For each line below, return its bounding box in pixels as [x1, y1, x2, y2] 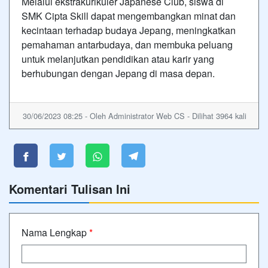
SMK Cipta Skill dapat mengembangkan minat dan [22, 9, 236, 23]
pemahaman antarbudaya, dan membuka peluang [22, 38, 233, 51]
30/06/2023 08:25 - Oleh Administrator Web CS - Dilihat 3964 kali [23, 110, 246, 121]
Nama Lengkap [22, 226, 89, 239]
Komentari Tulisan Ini [9, 180, 130, 197]
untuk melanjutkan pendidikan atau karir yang [22, 52, 214, 66]
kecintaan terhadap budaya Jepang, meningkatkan [22, 23, 236, 37]
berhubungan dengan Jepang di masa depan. [22, 66, 215, 80]
